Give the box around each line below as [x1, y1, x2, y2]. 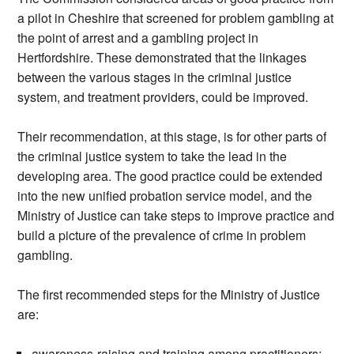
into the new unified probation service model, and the [17, 186, 313, 205]
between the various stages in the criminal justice [17, 68, 292, 87]
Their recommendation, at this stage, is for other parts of [17, 127, 327, 146]
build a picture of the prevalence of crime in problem [17, 226, 307, 245]
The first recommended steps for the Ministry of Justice [17, 285, 321, 304]
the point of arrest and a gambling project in [17, 28, 259, 47]
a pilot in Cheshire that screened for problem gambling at [17, 9, 334, 28]
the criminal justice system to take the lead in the [17, 147, 288, 166]
